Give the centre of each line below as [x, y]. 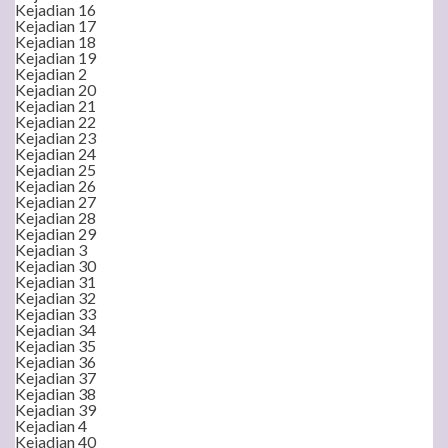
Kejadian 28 [55, 217]
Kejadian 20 [55, 89]
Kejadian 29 [55, 233]
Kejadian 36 [55, 361]
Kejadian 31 [55, 281]
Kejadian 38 [55, 393]
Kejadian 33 [55, 313]
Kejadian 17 [55, 25]
